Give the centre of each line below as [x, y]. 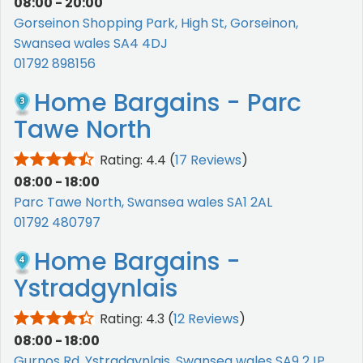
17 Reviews [208, 160]
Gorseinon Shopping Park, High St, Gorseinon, [156, 23]
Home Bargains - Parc [168, 103]
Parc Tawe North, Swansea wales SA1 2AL [143, 202]
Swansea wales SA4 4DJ [91, 43]
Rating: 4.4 [133, 160]
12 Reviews [206, 319]
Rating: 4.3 [132, 319]
